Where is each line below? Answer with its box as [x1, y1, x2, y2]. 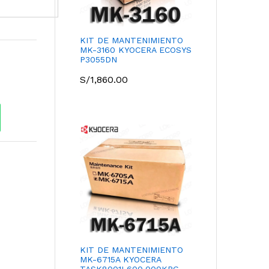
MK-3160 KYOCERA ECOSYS [80, 44, 192, 55]
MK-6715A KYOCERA [80, 254, 161, 264]
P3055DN [80, 54, 117, 64]
